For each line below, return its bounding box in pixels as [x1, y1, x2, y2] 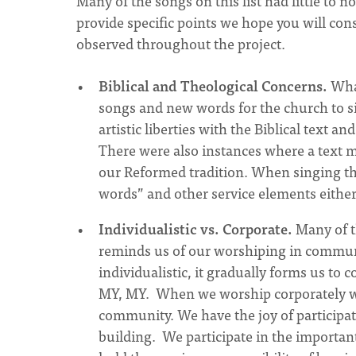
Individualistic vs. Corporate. [99, 217, 292, 240]
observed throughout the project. [76, 32, 288, 55]
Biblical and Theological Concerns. [99, 74, 327, 97]
